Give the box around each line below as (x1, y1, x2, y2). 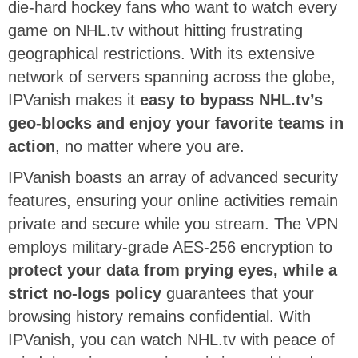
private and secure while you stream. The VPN (8, 215, 338, 233)
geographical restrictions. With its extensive (8, 45, 315, 63)
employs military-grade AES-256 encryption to (8, 238, 332, 257)
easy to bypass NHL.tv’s (140, 91, 323, 109)
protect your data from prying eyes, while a (8, 261, 337, 280)
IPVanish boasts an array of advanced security (8, 169, 338, 187)
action (8, 137, 55, 156)
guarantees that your (161, 284, 314, 303)
